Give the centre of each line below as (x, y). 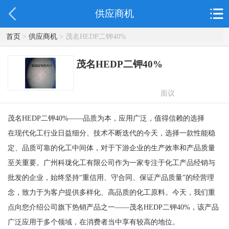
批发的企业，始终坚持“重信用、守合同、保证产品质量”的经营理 (111, 178)
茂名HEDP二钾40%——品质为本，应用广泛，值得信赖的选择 (106, 118)
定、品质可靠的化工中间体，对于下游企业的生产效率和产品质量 (111, 148)
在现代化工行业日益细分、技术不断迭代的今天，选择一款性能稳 (111, 133)
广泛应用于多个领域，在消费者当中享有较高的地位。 (93, 222)
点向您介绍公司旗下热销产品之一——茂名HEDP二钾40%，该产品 (113, 207)
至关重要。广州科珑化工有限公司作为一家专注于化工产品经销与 (111, 163)
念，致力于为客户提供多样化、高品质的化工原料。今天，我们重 (111, 192)
